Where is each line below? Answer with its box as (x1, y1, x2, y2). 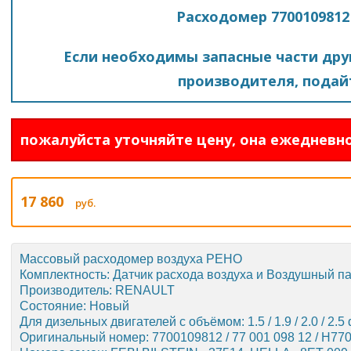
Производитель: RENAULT (20, 284, 175, 297)
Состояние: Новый (20, 299, 129, 313)
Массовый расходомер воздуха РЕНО (20, 252, 242, 266)
